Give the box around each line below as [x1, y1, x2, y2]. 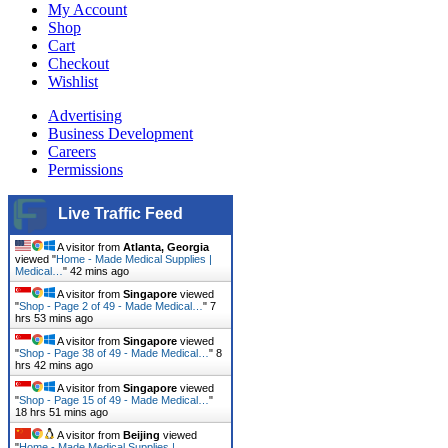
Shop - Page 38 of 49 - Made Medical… [19, 346, 209, 359]
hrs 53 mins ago [15, 311, 93, 324]
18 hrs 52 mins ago [15, 405, 108, 418]
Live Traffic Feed [58, 204, 183, 222]
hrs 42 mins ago [15, 358, 93, 371]
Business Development [48, 124, 193, 142]
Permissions [48, 160, 123, 178]
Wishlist [48, 72, 98, 90]
